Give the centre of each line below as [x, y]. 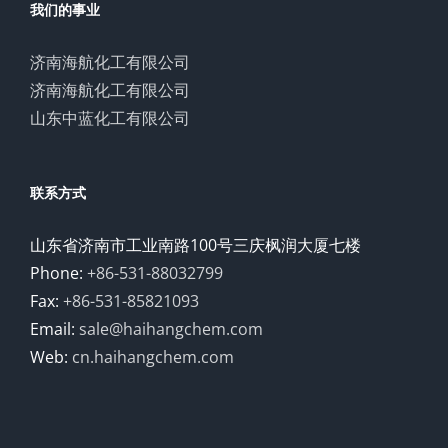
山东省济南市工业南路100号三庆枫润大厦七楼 [195, 244]
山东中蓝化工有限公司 [110, 117]
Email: [54, 328]
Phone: [58, 272]
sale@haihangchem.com [171, 328]
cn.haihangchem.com [153, 356]
